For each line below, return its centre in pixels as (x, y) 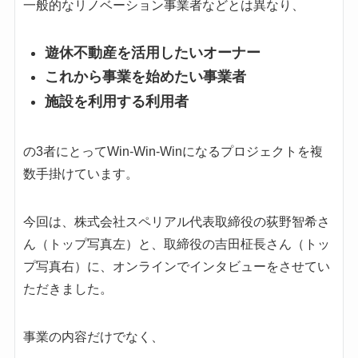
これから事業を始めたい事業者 (145, 77)
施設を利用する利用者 (116, 101)
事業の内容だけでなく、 (93, 336)
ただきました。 (68, 288)
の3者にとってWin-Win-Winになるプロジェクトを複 (173, 151)
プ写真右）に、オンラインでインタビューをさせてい (176, 266)
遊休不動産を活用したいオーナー (152, 52)
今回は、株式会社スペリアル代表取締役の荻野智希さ (176, 221)
